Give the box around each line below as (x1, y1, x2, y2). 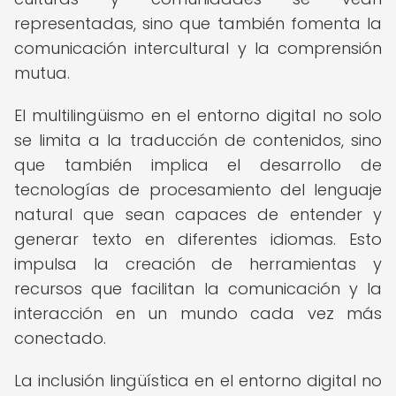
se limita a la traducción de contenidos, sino (14, 129, 382, 151)
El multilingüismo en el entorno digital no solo (14, 104, 382, 126)
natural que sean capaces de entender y (14, 203, 382, 225)
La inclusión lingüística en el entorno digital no (14, 369, 382, 392)
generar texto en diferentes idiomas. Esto (14, 228, 382, 250)
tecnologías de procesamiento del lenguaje (14, 179, 382, 201)
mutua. (14, 62, 70, 84)
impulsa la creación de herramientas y (14, 253, 382, 275)
